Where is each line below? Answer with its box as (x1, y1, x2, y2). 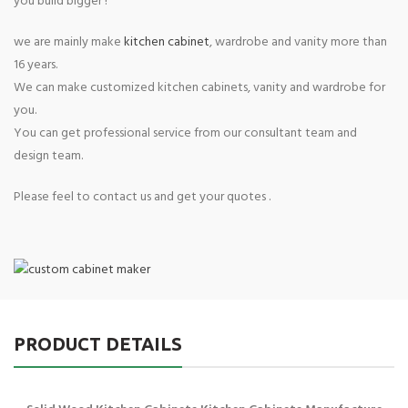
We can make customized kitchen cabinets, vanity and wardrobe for (14, 77, 385, 99)
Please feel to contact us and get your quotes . (14, 187, 270, 209)
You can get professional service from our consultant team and (14, 123, 357, 145)
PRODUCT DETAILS (14, 333, 182, 355)
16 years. (14, 55, 57, 76)
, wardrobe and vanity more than (209, 32, 387, 54)
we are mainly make (14, 32, 124, 54)
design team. (14, 146, 83, 168)
